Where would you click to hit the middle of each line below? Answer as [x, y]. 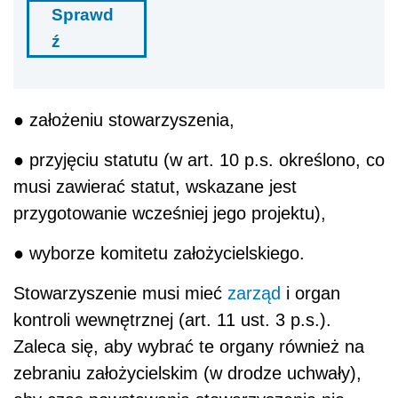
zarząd [254, 293]
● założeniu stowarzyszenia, [124, 119]
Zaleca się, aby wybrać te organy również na [189, 346]
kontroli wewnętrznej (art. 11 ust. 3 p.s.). [172, 319]
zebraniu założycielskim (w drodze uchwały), [187, 373]
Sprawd [83, 14]
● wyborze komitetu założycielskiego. [159, 253]
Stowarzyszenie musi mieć [120, 293]
